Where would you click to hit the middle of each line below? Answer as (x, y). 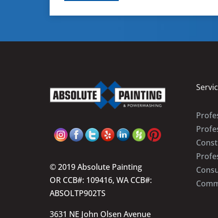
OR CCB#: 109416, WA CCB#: (101, 180)
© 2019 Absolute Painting (96, 167)
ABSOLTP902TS (78, 193)
